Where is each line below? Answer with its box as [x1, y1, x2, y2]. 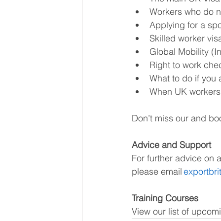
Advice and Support [132, 139, 211, 150]
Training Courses [132, 192, 198, 204]
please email [132, 165, 184, 177]
